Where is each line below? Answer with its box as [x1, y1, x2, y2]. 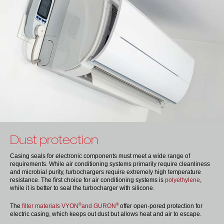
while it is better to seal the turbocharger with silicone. [10, 184, 154, 191]
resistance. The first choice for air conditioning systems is [10, 176, 165, 183]
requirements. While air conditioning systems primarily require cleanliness [10, 160, 210, 167]
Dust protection [10, 132, 98, 146]
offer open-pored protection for [120, 202, 202, 209]
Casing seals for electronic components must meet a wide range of [10, 152, 190, 159]
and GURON [81, 202, 116, 209]
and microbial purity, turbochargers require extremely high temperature [10, 168, 201, 175]
